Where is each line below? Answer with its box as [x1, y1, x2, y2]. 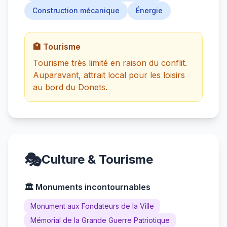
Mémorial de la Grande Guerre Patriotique [30, 216, 170, 224]
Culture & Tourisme [42, 152, 153, 167]
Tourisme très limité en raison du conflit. [33, 58, 187, 68]
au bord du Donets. [33, 82, 107, 92]
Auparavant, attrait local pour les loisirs [33, 70, 185, 80]
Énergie [136, 6, 163, 15]
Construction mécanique [32, 6, 120, 15]
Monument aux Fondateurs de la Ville [30, 202, 154, 210]
